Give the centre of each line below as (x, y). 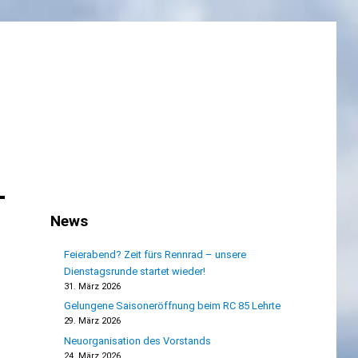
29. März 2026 (92, 321)
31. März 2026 (92, 286)
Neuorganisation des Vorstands (137, 340)
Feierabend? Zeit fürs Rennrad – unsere (155, 254)
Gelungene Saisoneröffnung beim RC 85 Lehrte (172, 306)
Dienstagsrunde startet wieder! (134, 271)
